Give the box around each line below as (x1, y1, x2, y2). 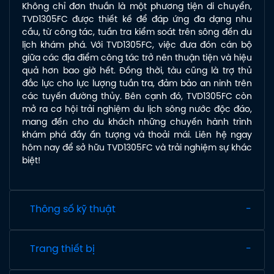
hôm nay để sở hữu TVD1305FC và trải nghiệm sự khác (22, 143, 252, 153)
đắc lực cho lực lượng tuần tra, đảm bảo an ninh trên (22, 79, 252, 89)
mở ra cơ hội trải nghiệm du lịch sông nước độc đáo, (22, 105, 252, 114)
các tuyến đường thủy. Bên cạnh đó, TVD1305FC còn (22, 92, 252, 102)
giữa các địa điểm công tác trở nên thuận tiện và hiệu (22, 53, 252, 63)
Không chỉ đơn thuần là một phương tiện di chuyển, (22, 2, 252, 12)
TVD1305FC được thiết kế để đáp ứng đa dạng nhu (22, 15, 252, 24)
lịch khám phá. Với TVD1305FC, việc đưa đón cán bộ (22, 40, 252, 50)
